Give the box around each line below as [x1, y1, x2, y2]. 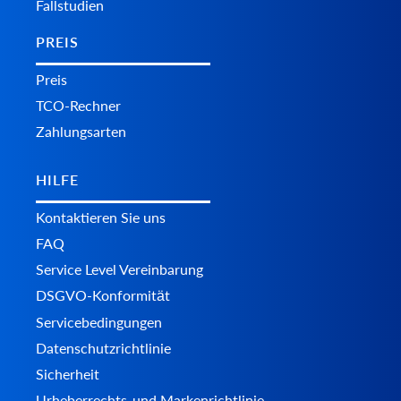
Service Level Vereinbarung [36, 260, 203, 278]
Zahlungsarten [36, 123, 126, 141]
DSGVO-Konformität [36, 286, 170, 304]
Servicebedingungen [36, 313, 162, 331]
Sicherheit [36, 365, 99, 383]
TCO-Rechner [36, 97, 121, 115]
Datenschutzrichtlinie [36, 339, 171, 357]
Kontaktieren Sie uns [36, 209, 166, 226]
